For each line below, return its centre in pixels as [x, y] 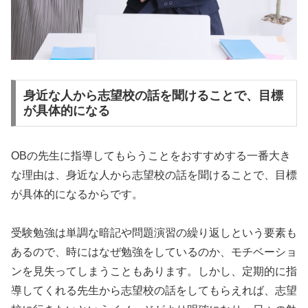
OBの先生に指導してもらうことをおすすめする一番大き [151, 155]
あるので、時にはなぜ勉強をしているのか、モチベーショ [154, 252]
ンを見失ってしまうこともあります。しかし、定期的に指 [154, 271]
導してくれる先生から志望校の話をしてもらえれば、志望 [154, 290]
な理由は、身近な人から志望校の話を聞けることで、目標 [154, 175]
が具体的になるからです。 [77, 194]
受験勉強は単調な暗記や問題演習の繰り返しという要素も [154, 232]
